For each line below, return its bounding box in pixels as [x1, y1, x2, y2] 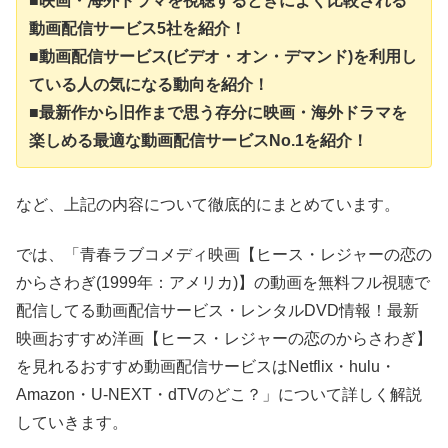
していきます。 [16, 414, 128, 432]
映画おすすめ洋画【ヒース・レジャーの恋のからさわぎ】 [16, 330, 432, 348]
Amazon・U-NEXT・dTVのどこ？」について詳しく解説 [16, 386, 422, 404]
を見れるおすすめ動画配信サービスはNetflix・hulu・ [16, 358, 396, 376]
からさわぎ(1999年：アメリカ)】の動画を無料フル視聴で [16, 274, 430, 292]
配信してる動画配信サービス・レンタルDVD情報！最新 [16, 302, 419, 320]
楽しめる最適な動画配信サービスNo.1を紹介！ [29, 132, 368, 150]
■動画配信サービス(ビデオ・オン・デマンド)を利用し [29, 48, 417, 66]
